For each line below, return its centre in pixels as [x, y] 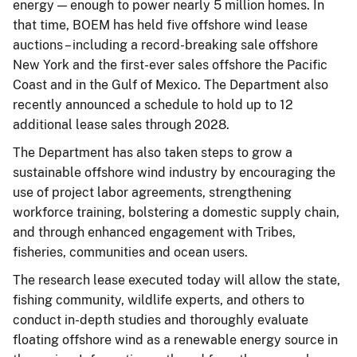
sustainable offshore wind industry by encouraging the [174, 172]
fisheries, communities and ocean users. [132, 252]
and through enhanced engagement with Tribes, [154, 232]
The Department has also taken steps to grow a [153, 152]
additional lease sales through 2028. [123, 124]
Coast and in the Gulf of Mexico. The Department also [171, 84]
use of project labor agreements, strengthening [152, 192]
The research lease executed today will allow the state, [177, 280]
